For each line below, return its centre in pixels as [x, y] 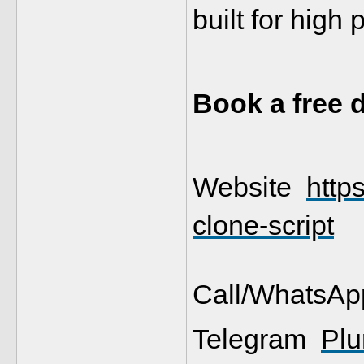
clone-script [263, 225]
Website [249, 187]
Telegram [257, 339]
